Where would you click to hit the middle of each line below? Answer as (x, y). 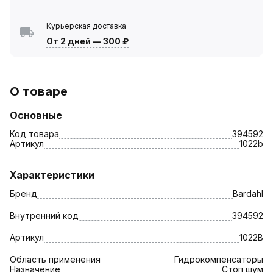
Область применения (55, 259)
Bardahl (248, 193)
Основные (36, 115)
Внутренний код (44, 215)
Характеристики (52, 175)
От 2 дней (69, 41)
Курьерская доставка (86, 26)
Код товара (34, 133)
